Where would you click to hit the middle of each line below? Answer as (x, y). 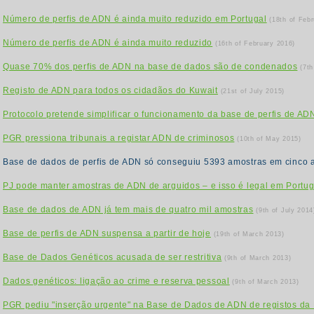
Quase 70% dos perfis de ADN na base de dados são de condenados (150, 67)
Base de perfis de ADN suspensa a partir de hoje (107, 233)
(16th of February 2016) (255, 43)
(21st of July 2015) (252, 91)
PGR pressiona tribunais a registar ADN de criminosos (119, 138)
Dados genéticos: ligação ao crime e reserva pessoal (116, 281)
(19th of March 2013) (249, 234)
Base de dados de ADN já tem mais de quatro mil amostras (128, 210)
